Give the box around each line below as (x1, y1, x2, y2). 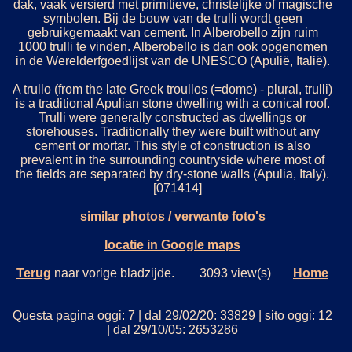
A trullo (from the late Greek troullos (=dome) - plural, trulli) (13, 82, 332, 97)
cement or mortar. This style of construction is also (35, 139, 310, 153)
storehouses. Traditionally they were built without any (25, 125, 320, 139)
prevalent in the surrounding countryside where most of (20, 153, 324, 167)
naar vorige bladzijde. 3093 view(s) (51, 266, 293, 280)
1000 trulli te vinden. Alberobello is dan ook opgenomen (17, 40, 328, 54)
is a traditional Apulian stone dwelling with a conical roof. (15, 97, 330, 111)
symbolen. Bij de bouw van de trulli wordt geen (42, 12, 302, 26)
